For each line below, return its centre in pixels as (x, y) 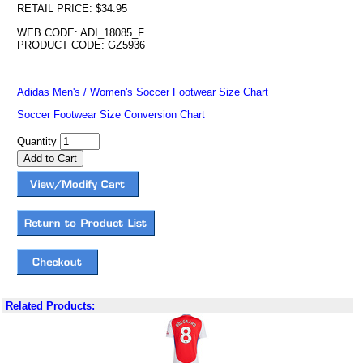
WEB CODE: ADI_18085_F (80, 33)
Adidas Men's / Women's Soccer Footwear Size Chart (142, 92)
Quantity (38, 141)
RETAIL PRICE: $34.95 (72, 9)
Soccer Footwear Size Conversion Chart (111, 115)
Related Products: (50, 306)
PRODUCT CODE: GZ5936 (81, 45)
